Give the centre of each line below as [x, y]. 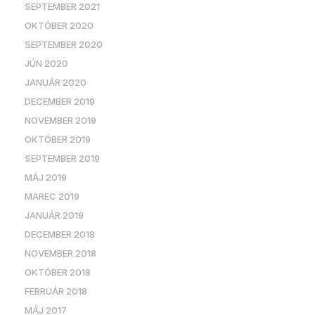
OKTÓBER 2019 [58, 139]
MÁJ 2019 [46, 177]
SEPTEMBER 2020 [64, 44]
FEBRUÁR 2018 [56, 291]
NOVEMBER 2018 [60, 253]
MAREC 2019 [52, 196]
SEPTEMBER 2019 [62, 158]
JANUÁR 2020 [56, 82]
